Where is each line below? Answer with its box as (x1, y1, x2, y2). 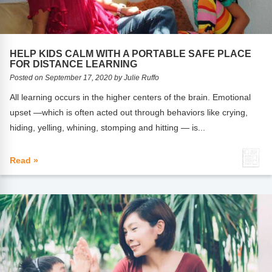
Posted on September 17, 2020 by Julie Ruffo (10, 73, 160, 83)
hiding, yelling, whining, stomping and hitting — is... (10, 123, 206, 133)
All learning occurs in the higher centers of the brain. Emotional (10, 92, 251, 103)
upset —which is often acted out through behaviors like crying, (10, 107, 248, 118)
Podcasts (9, 54, 47, 65)
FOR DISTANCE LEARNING (10, 58, 138, 70)
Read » (10, 155, 39, 166)
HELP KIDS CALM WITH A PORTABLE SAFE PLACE (10, 48, 252, 59)
